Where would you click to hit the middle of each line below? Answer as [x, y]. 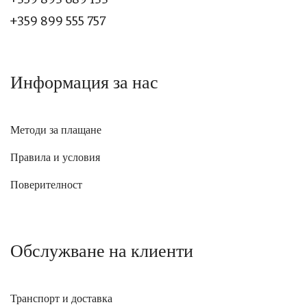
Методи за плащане [56, 130]
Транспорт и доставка [61, 298]
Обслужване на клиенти [102, 251]
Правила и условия [55, 158]
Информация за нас [84, 83]
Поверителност [46, 185]
